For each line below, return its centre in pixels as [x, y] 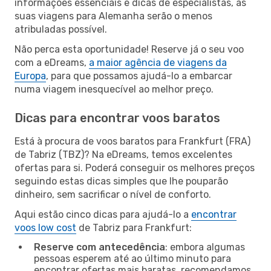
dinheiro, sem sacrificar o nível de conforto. [113, 194]
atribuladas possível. [61, 29]
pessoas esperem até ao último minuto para [132, 258]
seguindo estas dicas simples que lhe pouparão [121, 181]
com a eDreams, [52, 62]
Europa [30, 76]
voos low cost [45, 227]
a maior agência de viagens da [158, 62]
